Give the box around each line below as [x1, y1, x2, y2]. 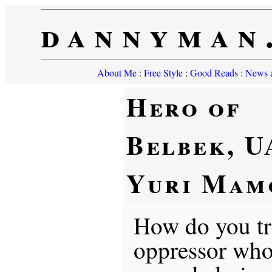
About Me [97, 66, 137, 79]
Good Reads [189, 66, 238, 79]
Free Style [143, 66, 183, 79]
